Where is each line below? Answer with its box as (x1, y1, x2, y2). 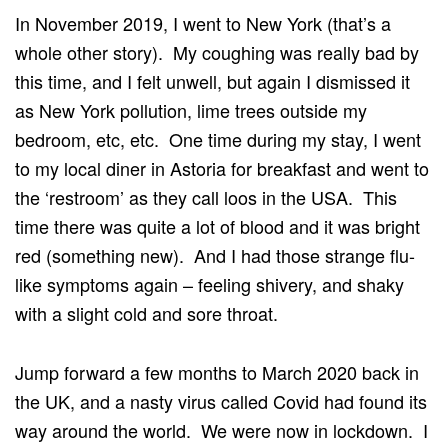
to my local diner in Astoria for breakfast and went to (15, 154, 429, 181)
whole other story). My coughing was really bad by (15, 38, 419, 65)
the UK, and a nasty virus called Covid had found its (15, 387, 427, 414)
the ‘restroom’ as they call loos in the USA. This (15, 183, 397, 210)
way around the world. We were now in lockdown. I (15, 416, 428, 443)
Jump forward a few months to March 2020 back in (15, 358, 419, 385)
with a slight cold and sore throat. (15, 299, 278, 326)
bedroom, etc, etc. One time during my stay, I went (15, 125, 421, 152)
